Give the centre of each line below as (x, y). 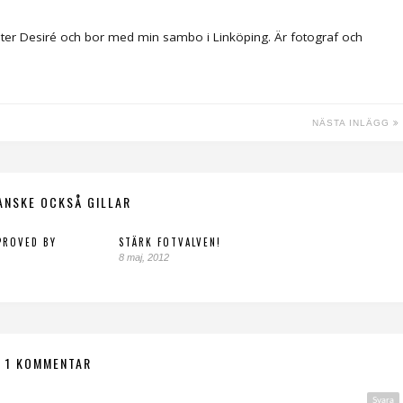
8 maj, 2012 (144, 257)
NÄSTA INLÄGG (353, 122)
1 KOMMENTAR (49, 363)
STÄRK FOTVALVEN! (170, 242)
